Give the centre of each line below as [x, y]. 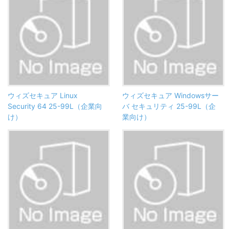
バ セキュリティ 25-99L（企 [169, 106]
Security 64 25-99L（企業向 [55, 106]
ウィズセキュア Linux [43, 96]
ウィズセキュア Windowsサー [170, 96]
